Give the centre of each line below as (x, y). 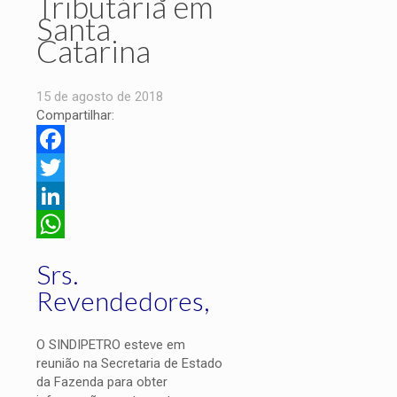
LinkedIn (60, 224)
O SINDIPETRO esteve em (111, 344)
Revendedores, (123, 300)
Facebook (65, 167)
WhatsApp (66, 252)
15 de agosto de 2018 (100, 96)
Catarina (93, 50)
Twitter (57, 195)
